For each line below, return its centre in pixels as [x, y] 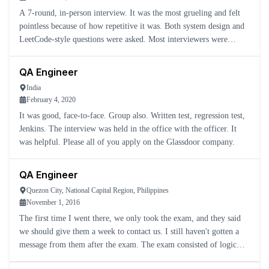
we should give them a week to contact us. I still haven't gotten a [129, 231]
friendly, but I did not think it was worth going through [113, 53]
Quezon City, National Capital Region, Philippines [98, 190]
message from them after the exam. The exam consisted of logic [128, 245]
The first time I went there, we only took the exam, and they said [130, 218]
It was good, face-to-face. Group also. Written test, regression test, [64, 116]
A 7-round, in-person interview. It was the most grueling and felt [130, 13]
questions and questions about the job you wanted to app [115, 258]
